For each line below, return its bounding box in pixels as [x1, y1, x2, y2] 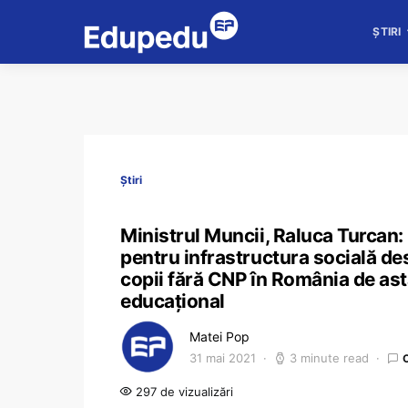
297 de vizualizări [132, 384, 233, 399]
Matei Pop [189, 329, 250, 344]
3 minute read [290, 351, 369, 365]
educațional [120, 290, 225, 312]
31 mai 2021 [189, 351, 256, 365]
